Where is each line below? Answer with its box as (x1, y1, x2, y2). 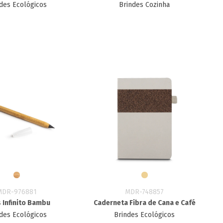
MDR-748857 (125, 188, 164, 196)
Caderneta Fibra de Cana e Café (93, 199, 196, 207)
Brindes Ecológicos (114, 211, 175, 219)
